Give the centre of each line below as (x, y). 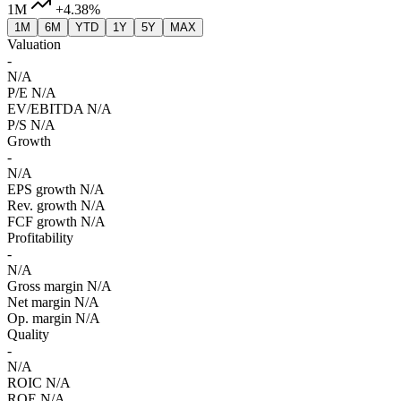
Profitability (40, 238)
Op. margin (39, 319)
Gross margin (45, 286)
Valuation (34, 45)
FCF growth (42, 222)
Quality (28, 335)
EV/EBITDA (45, 109)
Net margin (39, 303)
